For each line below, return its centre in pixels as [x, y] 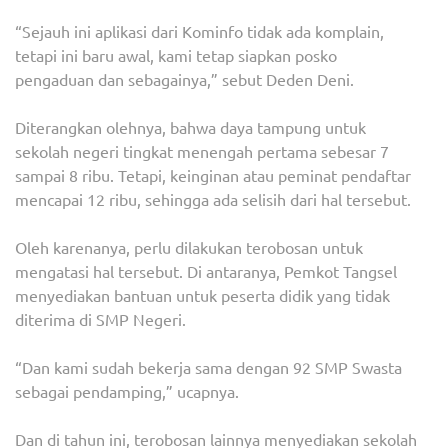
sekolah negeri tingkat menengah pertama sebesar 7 [202, 151]
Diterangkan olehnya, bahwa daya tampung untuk [190, 127]
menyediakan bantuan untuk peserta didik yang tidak [202, 295]
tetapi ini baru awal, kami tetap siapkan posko [176, 55]
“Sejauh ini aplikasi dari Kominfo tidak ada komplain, [199, 31]
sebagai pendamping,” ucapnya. [127, 391]
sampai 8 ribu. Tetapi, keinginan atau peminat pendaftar [213, 175]
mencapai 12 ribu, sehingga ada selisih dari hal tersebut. [213, 199]
